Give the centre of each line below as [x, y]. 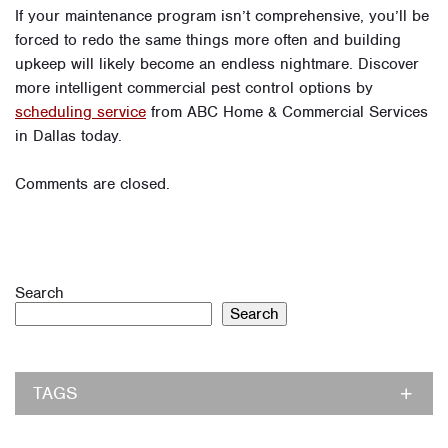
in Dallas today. [68, 136]
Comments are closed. [92, 184]
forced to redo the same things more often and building [208, 40]
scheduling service [80, 112]
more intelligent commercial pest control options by [194, 88]
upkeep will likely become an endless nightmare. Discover [217, 64]
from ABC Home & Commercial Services [287, 112]
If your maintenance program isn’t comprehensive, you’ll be [222, 16]
